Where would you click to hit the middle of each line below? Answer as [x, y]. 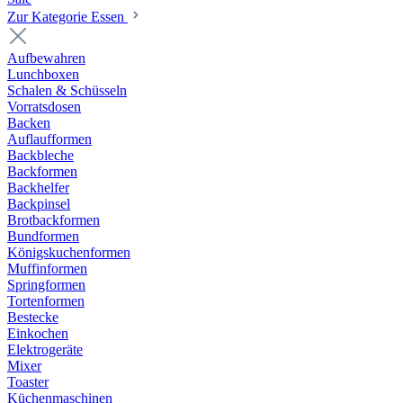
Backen [29, 123]
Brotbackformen [54, 220]
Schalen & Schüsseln [67, 90]
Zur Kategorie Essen [67, 17]
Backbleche [40, 155]
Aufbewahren [46, 58]
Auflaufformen [49, 139]
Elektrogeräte [45, 349]
